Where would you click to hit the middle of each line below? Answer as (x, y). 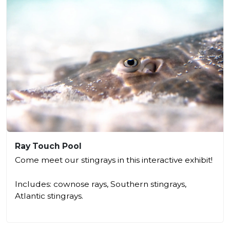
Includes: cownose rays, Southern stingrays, (101, 184)
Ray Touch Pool (48, 146)
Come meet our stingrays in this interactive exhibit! (114, 160)
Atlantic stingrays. (49, 196)
